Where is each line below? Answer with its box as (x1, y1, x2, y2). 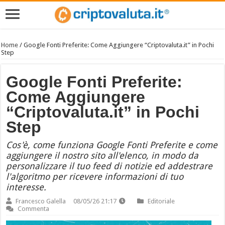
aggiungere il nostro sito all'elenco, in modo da (6, 150, 199, 161)
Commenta (18, 205, 50, 212)
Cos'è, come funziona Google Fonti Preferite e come (6, 140, 218, 150)
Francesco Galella (16, 197, 66, 205)
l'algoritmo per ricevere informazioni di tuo (6, 171, 184, 182)
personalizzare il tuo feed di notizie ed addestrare (6, 161, 213, 171)
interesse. (6, 182, 47, 192)
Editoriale (148, 197, 175, 205)
